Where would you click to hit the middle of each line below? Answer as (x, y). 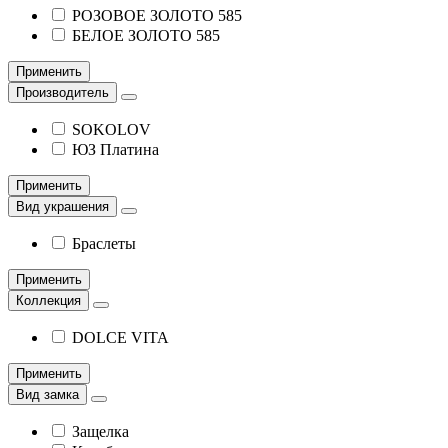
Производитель (62, 92)
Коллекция (48, 300)
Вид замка (47, 394)
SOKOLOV (111, 129)
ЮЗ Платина (115, 149)
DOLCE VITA (120, 337)
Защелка (100, 431)
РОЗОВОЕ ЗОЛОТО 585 (157, 15)
